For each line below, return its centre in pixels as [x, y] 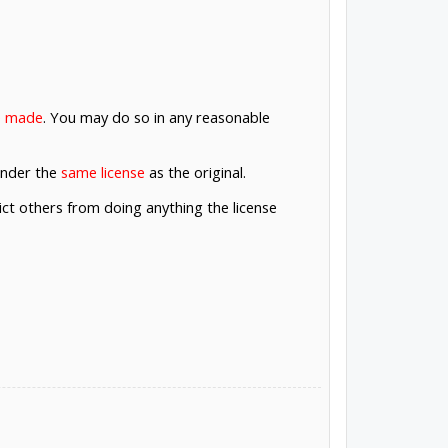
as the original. [195, 171]
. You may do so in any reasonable [156, 117]
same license [102, 171]
